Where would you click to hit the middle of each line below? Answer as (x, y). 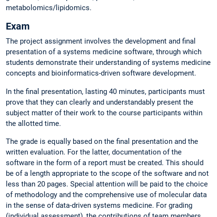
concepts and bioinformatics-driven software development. (101, 73)
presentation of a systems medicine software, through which (104, 52)
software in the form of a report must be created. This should (105, 163)
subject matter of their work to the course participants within (104, 113)
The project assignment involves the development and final (101, 41)
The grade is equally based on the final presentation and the (102, 141)
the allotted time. (33, 123)
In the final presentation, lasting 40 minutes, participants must (105, 91)
